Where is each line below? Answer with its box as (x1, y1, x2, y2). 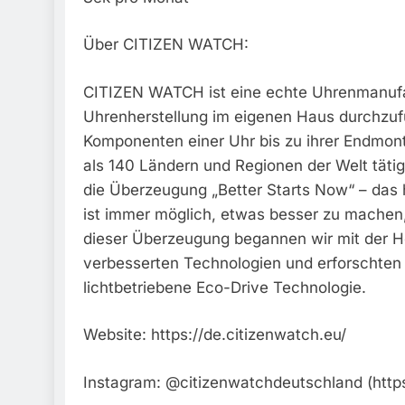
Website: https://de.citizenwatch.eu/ (83, 325, 346, 344)
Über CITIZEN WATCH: (83, 35, 249, 54)
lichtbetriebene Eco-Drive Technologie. (83, 278, 366, 297)
